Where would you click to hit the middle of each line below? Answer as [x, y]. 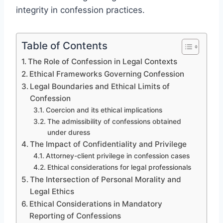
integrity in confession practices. [80, 10]
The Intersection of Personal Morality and [106, 179]
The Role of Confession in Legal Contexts [103, 61]
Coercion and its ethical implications [104, 110]
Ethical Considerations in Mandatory [96, 204]
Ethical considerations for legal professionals [119, 167]
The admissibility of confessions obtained [114, 121]
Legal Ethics [52, 191]
